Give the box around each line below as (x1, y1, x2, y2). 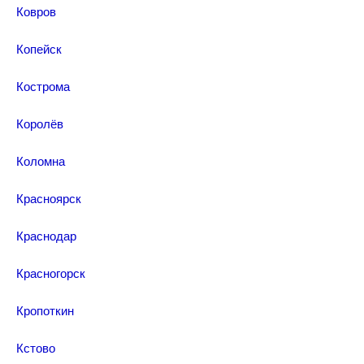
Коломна (16, 152, 65, 169)
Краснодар (16, 227, 76, 244)
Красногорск (16, 264, 85, 281)
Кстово (16, 339, 55, 356)
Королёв (16, 115, 63, 132)
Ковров (16, 2, 56, 19)
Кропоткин (16, 301, 74, 318)
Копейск (16, 40, 62, 57)
